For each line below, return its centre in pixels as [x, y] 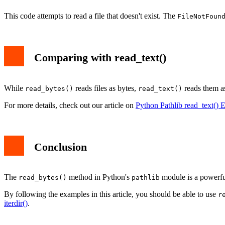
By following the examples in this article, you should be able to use [111, 194]
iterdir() [16, 203]
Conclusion [61, 147]
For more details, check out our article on [70, 105]
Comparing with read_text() [100, 57]
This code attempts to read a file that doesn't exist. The [91, 16]
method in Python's [99, 177]
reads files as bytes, [106, 88]
